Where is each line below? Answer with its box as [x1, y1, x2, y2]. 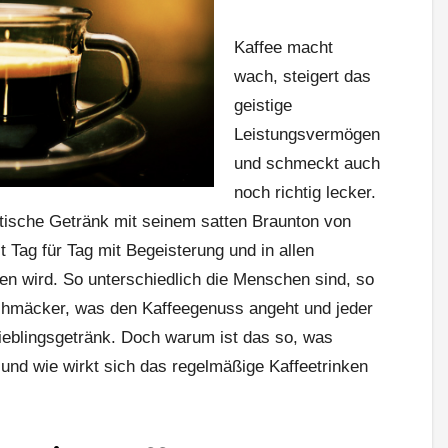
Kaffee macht [234, 37, 333, 57]
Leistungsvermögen [234, 124, 380, 144]
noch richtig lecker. [234, 182, 376, 202]
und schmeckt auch [234, 153, 380, 173]
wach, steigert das [234, 66, 371, 86]
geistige [234, 95, 292, 115]
